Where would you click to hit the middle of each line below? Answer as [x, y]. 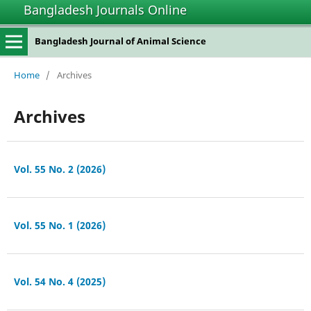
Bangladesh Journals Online [105, 10]
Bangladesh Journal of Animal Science [120, 41]
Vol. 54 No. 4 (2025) [59, 281]
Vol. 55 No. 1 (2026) [59, 225]
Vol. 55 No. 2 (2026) [59, 169]
